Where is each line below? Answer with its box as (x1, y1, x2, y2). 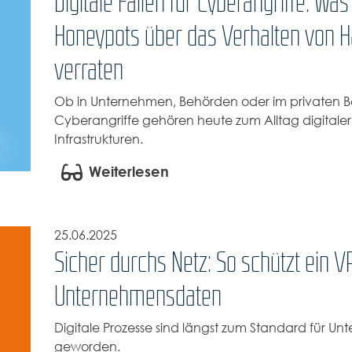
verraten (53, 55, 123, 84)
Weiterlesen (88, 162, 169, 182)
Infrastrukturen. (53, 130, 143, 149)
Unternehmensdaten (53, 281, 222, 310)
